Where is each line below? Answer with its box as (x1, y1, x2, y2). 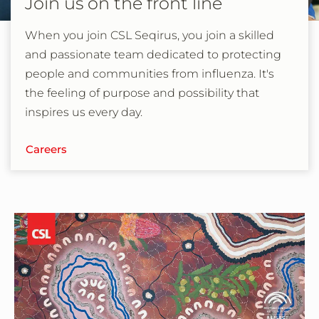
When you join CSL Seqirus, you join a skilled (25, 28, 274, 42)
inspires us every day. (25, 105, 142, 119)
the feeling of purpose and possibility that (25, 85, 259, 100)
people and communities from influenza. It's (25, 66, 274, 80)
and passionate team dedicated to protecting (25, 47, 281, 61)
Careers (26, 142, 67, 156)
